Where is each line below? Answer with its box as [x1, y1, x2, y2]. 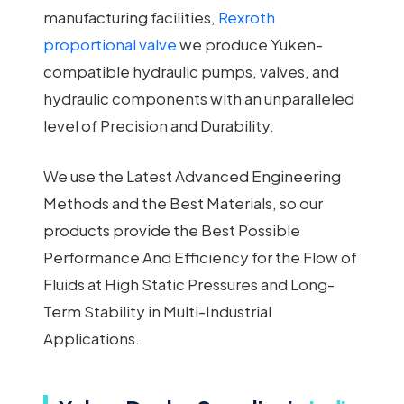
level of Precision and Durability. [43, 115, 274, 136]
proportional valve [43, 34, 177, 55]
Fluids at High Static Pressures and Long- [43, 273, 335, 294]
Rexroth [218, 7, 275, 28]
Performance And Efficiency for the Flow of [43, 246, 357, 267]
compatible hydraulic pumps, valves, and [43, 61, 339, 82]
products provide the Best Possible [43, 219, 300, 240]
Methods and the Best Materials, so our [43, 192, 323, 213]
